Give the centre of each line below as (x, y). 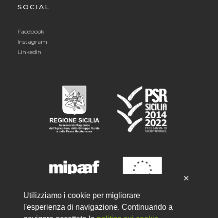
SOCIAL (34, 7)
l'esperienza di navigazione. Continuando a (98, 207)
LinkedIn (29, 52)
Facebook (31, 31)
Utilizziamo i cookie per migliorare (82, 196)
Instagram (32, 41)
